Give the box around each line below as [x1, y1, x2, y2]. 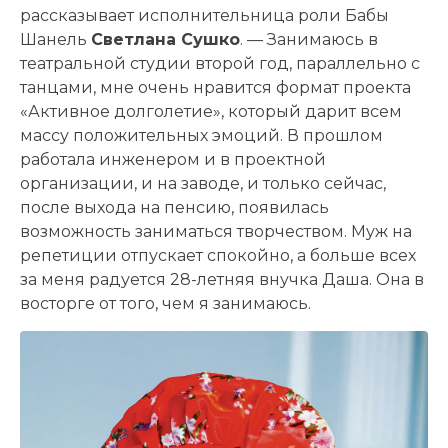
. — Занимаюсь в [240, 30, 378, 50]
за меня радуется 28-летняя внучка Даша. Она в [20, 270, 424, 290]
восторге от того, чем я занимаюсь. [20, 294, 311, 314]
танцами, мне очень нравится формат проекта [20, 78, 411, 98]
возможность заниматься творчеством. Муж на [20, 222, 412, 242]
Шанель [20, 30, 91, 50]
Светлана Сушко [91, 30, 240, 50]
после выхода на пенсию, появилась [20, 198, 329, 218]
